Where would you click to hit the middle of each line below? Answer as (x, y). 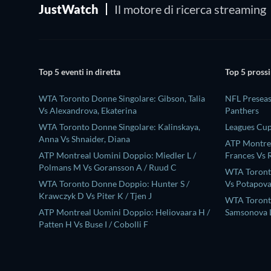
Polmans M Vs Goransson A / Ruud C (108, 167)
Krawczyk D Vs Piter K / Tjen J (95, 195)
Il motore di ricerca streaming (190, 9)
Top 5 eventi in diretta (80, 72)
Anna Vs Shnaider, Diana (84, 139)
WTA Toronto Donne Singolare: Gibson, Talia (122, 98)
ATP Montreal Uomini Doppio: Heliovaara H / (124, 212)
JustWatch (69, 9)
